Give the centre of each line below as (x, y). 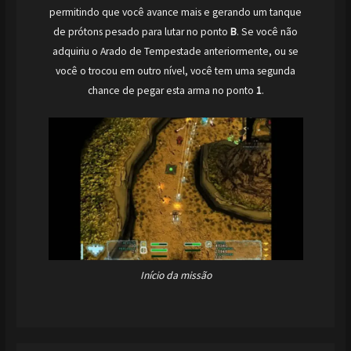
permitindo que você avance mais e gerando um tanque (175, 12)
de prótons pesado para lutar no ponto (142, 31)
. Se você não (267, 31)
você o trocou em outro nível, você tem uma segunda (175, 71)
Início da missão (175, 276)
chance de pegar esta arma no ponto (172, 90)
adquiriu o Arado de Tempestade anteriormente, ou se (175, 51)
